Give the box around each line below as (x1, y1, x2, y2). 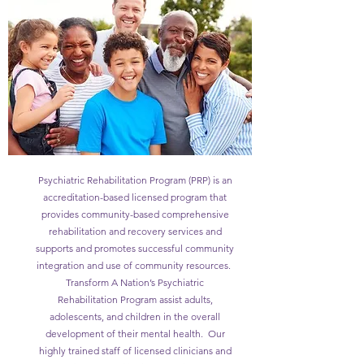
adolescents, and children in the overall (50, 310, 220, 323)
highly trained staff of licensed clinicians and (38, 344, 232, 357)
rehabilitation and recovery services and (48, 225, 222, 237)
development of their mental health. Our (45, 327, 225, 340)
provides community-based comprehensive (41, 208, 229, 220)
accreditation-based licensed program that (43, 191, 227, 203)
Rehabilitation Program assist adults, (57, 293, 213, 305)
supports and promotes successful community (36, 242, 234, 254)
